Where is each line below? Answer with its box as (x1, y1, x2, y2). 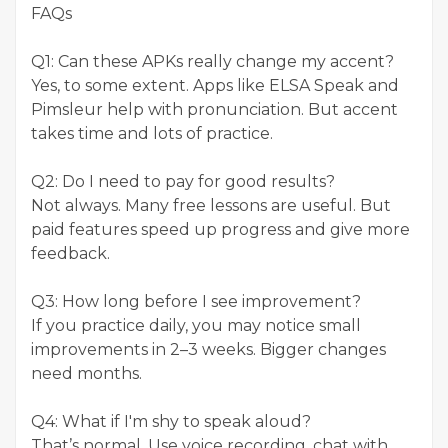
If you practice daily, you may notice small (31, 316, 361, 336)
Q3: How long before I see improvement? (31, 292, 361, 312)
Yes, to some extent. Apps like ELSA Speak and (31, 76, 399, 96)
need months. (31, 364, 142, 384)
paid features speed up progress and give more (31, 220, 410, 240)
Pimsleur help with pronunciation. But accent (31, 100, 398, 120)
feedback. (31, 244, 110, 264)
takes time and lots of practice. (31, 124, 273, 144)
